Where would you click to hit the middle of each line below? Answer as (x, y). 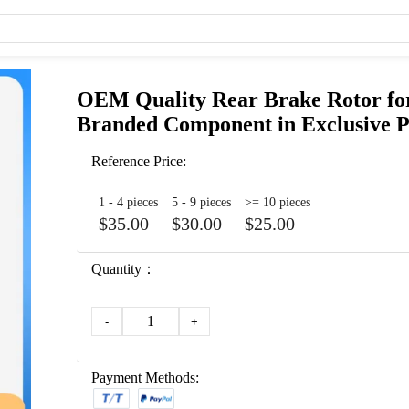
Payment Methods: (145, 378)
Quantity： (124, 269)
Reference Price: (139, 161)
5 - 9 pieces (201, 202)
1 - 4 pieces (128, 202)
